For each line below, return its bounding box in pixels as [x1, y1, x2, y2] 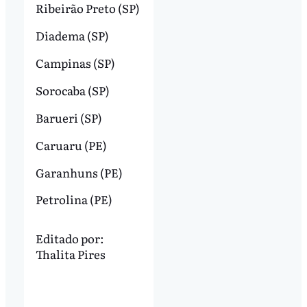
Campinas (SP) [35, 54, 117, 72]
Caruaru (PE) [35, 136, 111, 153]
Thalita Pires [35, 245, 106, 263]
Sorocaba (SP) [35, 81, 112, 99]
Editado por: [35, 230, 104, 247]
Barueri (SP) [35, 108, 104, 126]
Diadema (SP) [35, 27, 111, 45]
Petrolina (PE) [35, 191, 114, 208]
